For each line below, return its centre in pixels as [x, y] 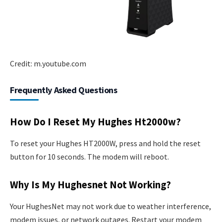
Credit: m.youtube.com [48, 64]
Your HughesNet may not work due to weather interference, [111, 206]
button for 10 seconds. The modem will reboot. [89, 157]
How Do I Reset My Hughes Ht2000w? [95, 122]
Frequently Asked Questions [64, 90]
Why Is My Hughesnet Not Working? [90, 185]
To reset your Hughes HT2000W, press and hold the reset [105, 143]
